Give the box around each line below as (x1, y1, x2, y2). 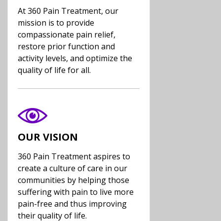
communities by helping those (18, 175, 129, 185)
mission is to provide (18, 17, 94, 28)
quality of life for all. (18, 65, 91, 75)
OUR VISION (18, 130, 78, 144)
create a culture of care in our (18, 163, 127, 174)
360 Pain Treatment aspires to (18, 151, 130, 162)
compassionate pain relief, (18, 29, 115, 40)
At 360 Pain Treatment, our (18, 5, 118, 16)
